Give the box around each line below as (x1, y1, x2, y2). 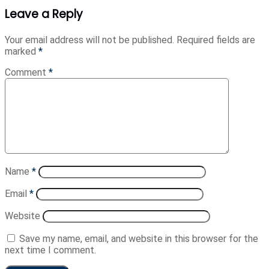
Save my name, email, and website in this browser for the (19, 233, 258, 245)
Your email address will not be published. (5, 34, 174, 46)
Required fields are (177, 34, 255, 46)
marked (5, 46, 38, 58)
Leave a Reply (5, 6, 83, 23)
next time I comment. (5, 244, 96, 256)
